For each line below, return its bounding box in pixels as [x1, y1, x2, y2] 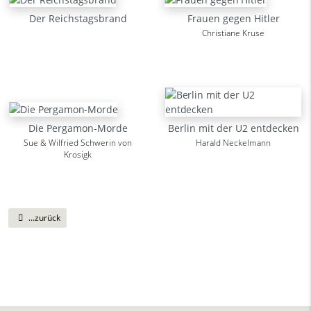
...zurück [26, 212, 61, 224]
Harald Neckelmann [196, 137, 271, 149]
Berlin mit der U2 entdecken [167, 121, 299, 135]
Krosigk [64, 149, 92, 160]
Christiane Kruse [202, 28, 264, 39]
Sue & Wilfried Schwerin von [24, 137, 132, 149]
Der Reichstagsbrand [28, 12, 127, 26]
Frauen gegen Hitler [187, 12, 280, 26]
